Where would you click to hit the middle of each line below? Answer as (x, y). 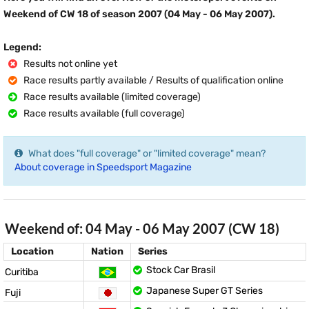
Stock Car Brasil (181, 270)
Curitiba (22, 272)
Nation (107, 251)
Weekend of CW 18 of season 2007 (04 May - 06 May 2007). (139, 14)
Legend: (22, 47)
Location (32, 251)
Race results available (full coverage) (103, 113)
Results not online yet (69, 64)
